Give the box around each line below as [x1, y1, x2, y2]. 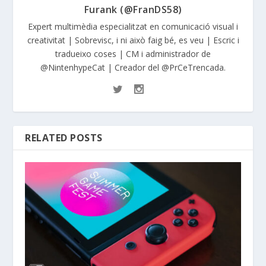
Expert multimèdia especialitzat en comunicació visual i [28, 20, 238, 32]
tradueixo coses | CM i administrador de [55, 47, 211, 59]
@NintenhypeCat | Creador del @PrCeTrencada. [40, 61, 226, 73]
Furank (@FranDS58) [84, 2, 182, 16]
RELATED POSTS [25, 131, 103, 144]
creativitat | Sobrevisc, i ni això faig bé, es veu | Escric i [27, 34, 239, 46]
